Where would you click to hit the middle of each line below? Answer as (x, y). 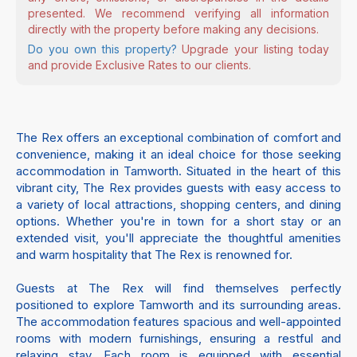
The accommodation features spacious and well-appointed (178, 322)
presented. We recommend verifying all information (178, 14)
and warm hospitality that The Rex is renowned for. (154, 255)
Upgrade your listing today (253, 49)
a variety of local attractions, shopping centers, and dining (178, 205)
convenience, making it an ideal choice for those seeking (178, 155)
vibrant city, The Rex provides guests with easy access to (178, 188)
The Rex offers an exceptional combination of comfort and (178, 138)
